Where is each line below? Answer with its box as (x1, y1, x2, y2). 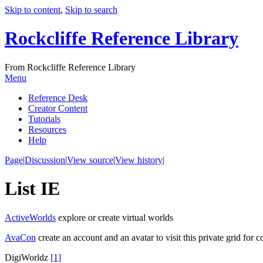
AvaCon (5, 232, 36, 242)
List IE (5, 178, 60, 200)
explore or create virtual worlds (56, 212, 173, 222)
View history (115, 154, 163, 165)
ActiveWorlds (5, 212, 56, 222)
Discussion (25, 154, 65, 165)
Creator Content (28, 103, 87, 113)
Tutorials (28, 113, 60, 124)
